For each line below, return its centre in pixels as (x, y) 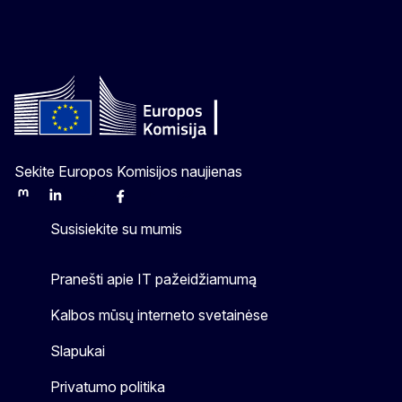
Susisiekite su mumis (116, 228)
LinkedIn (70, 202)
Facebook (141, 202)
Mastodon (43, 202)
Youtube (167, 202)
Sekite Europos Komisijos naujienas (128, 171)
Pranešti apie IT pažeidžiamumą (153, 279)
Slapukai (78, 350)
